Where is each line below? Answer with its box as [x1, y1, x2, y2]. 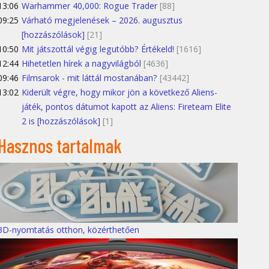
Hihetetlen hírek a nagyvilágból [22, 57, 141, 69]
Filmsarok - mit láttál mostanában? [22, 71, 157, 83]
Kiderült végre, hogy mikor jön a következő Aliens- [22, 86, 217, 98]
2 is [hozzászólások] [22, 115, 100, 127]
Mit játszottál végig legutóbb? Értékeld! [22, 43, 174, 55]
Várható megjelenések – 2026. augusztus [22, 14, 183, 26]
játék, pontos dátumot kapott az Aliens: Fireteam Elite [22, 100, 231, 112]
